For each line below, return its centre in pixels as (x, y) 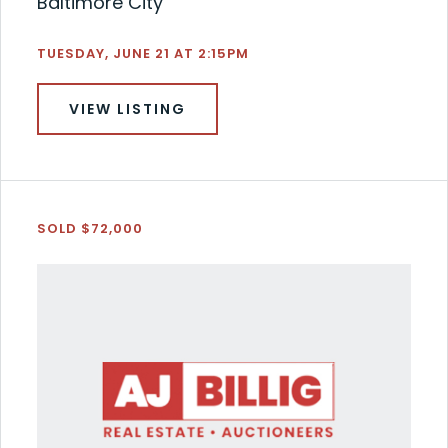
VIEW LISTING (127, 108)
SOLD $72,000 (89, 228)
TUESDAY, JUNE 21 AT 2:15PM (142, 53)
